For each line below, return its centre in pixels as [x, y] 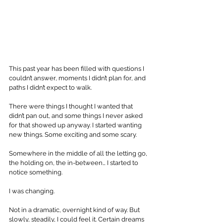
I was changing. [32, 191]
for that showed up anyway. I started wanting [76, 125]
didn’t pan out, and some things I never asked [77, 116]
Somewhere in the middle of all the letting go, [79, 154]
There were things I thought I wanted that [72, 107]
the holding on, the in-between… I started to [74, 163]
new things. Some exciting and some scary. [74, 135]
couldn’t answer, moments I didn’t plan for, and [78, 78]
